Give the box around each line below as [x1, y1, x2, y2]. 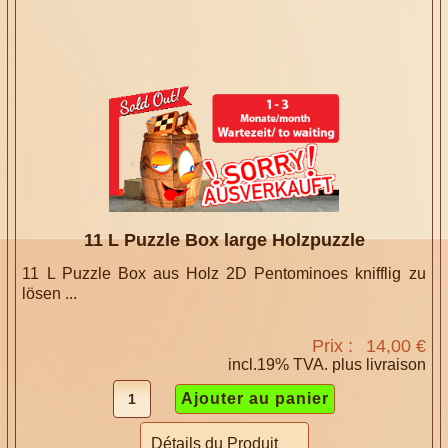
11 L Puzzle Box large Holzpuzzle [83, 229, 365, 250]
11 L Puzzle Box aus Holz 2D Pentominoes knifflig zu [22, 264, 426, 282]
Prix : [311, 335, 358, 356]
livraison [365, 355, 426, 373]
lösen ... [22, 284, 78, 302]
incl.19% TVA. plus [227, 355, 366, 373]
